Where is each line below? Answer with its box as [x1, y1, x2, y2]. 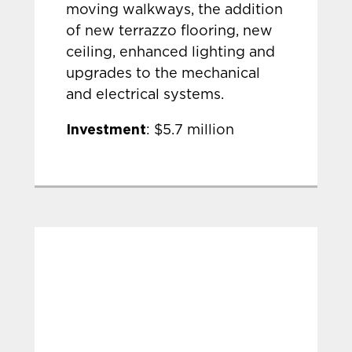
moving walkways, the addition [66, 3, 284, 17]
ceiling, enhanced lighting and [66, 46, 276, 60]
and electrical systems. [66, 88, 225, 102]
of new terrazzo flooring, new [66, 24, 273, 38]
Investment [66, 121, 147, 137]
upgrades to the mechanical [66, 67, 261, 81]
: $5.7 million [146, 123, 235, 137]
